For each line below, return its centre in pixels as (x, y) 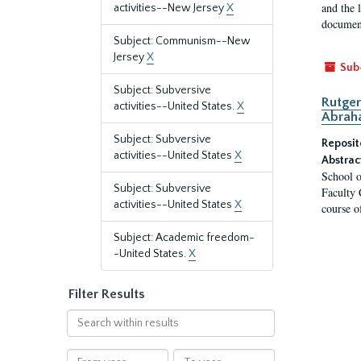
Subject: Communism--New (182, 41)
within (82, 333)
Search (83, 317)
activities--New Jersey (170, 8)
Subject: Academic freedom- (184, 238)
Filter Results (107, 294)
